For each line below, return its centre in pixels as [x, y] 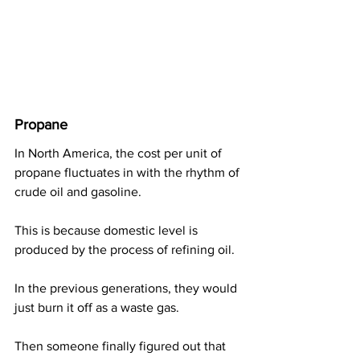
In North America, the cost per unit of [120, 153]
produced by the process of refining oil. [125, 249]
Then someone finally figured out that [122, 346]
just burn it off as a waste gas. [97, 307]
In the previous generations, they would [127, 288]
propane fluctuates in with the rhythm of [129, 172]
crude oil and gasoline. [78, 191]
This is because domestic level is [108, 230]
